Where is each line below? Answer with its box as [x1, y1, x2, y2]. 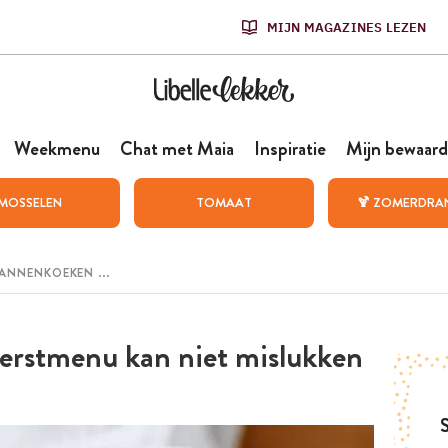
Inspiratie [253, 135, 326, 162]
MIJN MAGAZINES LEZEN [266, 18, 427, 36]
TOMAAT [195, 193, 252, 212]
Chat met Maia [119, 135, 234, 162]
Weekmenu [13, 135, 100, 162]
